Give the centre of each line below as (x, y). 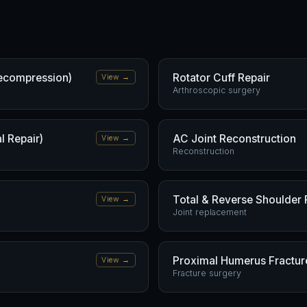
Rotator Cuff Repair (221, 78)
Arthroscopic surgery (217, 90)
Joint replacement (210, 212)
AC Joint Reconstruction (234, 139)
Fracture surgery (207, 273)
